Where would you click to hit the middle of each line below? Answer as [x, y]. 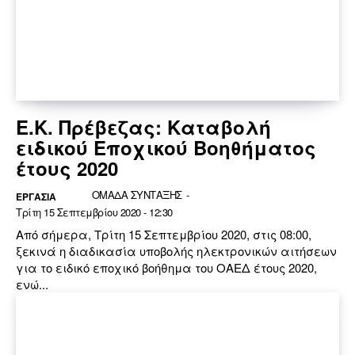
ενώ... [32, 284]
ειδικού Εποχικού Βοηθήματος [166, 147]
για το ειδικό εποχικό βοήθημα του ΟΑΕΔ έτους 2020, [166, 267]
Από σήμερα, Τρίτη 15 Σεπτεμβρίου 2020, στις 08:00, [164, 234]
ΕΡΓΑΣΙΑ [36, 196]
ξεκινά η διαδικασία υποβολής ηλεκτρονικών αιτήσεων [176, 250]
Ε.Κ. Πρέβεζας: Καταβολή [143, 126]
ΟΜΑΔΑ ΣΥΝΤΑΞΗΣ [137, 194]
